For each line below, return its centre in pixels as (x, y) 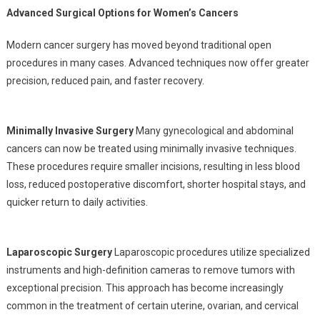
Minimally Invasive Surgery (70, 131)
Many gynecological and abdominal (213, 131)
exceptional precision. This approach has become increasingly (145, 288)
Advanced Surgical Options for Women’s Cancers (122, 13)
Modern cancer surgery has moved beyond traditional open (139, 45)
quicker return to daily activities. (77, 202)
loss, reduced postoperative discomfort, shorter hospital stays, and (156, 184)
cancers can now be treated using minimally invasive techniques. (151, 149)
